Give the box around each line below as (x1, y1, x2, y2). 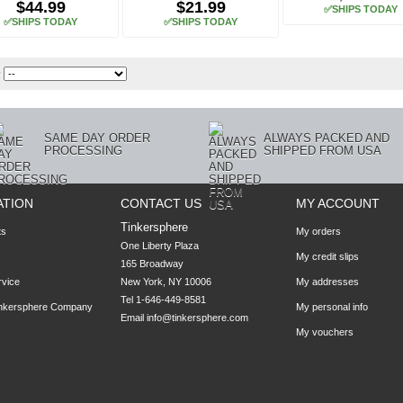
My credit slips (296, 251, 359, 262)
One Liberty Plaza (121, 240, 199, 251)
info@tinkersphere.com (147, 312, 248, 323)
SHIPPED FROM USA (264, 144, 381, 157)
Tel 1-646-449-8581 (121, 294, 206, 305)
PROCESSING (44, 144, 122, 157)
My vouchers (296, 327, 354, 337)
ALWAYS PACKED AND (264, 131, 390, 145)
